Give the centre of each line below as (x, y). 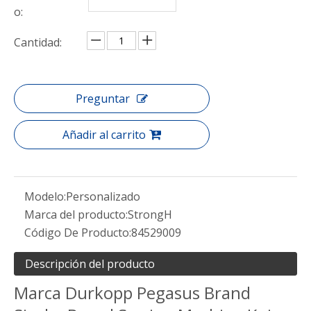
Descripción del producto (90, 264)
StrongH (150, 215)
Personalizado (103, 196)
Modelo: (45, 196)
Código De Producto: (78, 233)
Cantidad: (38, 42)
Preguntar (103, 99)
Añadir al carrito (104, 135)
